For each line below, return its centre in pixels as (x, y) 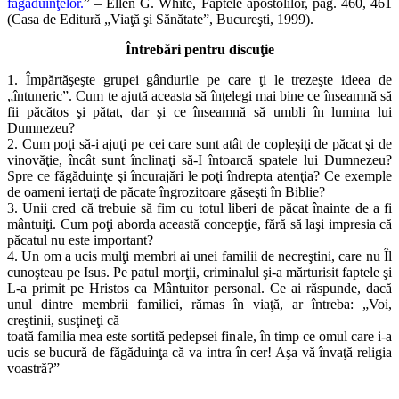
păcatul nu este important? (80, 240)
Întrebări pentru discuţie (199, 50)
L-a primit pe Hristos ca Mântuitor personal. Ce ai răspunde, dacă (199, 289)
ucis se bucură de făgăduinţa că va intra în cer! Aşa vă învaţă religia (199, 353)
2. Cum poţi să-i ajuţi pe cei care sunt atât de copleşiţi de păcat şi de (199, 144)
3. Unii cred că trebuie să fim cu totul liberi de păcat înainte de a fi (199, 208)
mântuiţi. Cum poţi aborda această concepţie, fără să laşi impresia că (199, 224)
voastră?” (33, 369)
